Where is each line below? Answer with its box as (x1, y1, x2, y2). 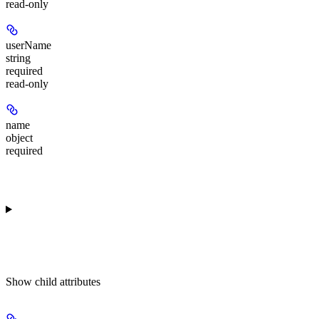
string (6, 51, 31, 64)
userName (6, 38, 51, 51)
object (6, 131, 33, 144)
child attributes (35, 275, 100, 288)
